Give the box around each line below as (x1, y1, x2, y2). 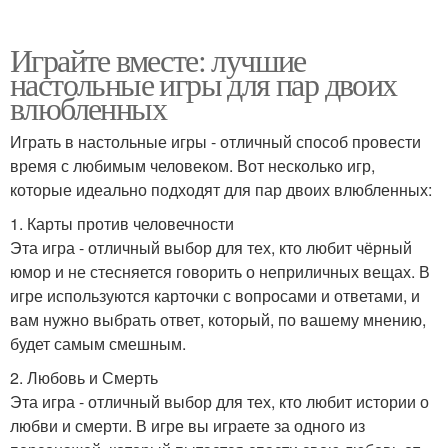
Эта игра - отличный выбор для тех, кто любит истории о (10, 390, 429, 414)
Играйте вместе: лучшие (10, 38, 306, 82)
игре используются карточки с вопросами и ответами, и (10, 284, 420, 308)
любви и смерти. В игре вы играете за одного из (10, 414, 365, 438)
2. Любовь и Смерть (10, 366, 158, 390)
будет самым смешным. (10, 332, 186, 356)
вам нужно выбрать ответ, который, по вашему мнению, (10, 308, 426, 332)
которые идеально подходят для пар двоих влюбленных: (10, 178, 432, 202)
